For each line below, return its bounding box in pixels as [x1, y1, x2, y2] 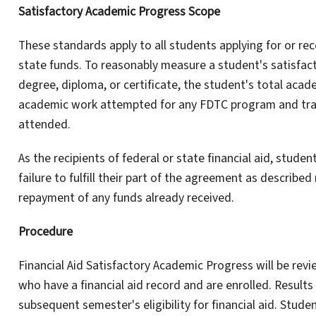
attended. [18, 116, 71, 134]
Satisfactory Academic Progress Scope [18, 3, 220, 21]
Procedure [18, 223, 73, 241]
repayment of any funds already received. [18, 189, 234, 207]
